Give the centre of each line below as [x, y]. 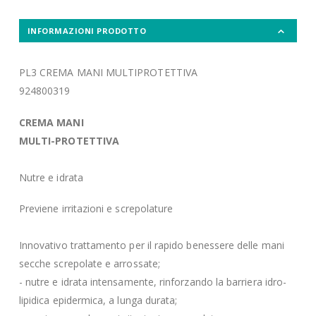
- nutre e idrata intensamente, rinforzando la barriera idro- [153, 282]
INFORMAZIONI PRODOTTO [87, 31]
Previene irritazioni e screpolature [96, 209]
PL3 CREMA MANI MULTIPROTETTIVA [108, 73]
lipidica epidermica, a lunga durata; [98, 300]
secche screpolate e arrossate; [89, 264]
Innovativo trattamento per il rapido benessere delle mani [151, 245]
